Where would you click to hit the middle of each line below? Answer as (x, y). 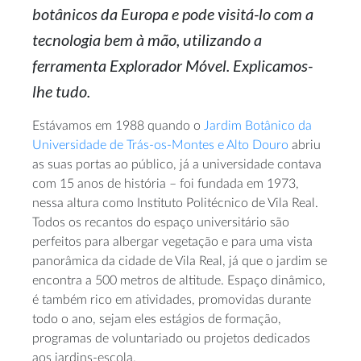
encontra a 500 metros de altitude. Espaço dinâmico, (179, 280)
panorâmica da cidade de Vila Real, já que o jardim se (180, 261)
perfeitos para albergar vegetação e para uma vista (172, 242)
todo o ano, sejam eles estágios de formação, (157, 319)
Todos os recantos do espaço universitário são (161, 222)
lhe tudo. (61, 91)
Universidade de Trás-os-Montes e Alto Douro (160, 145)
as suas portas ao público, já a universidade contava (177, 164)
